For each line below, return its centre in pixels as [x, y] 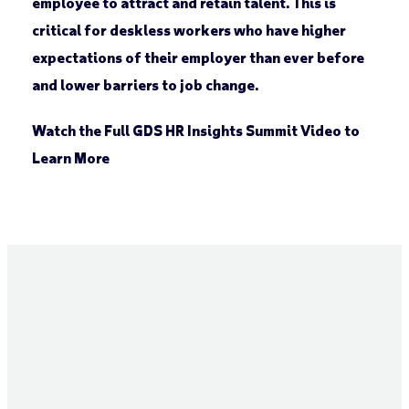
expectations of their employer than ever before [198, 58]
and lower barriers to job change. [145, 85]
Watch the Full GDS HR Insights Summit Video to [195, 131]
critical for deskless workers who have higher [189, 30]
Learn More [70, 158]
